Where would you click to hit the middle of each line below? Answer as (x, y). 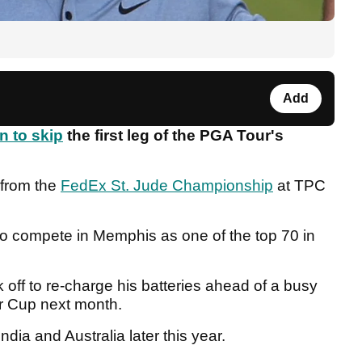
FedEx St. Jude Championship (167, 186)
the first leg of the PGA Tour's (173, 136)
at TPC (299, 186)
